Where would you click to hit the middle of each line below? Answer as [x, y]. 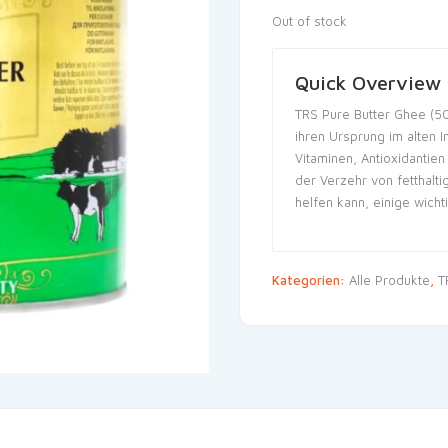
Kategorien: [310, 280]
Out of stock [309, 21]
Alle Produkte [389, 280]
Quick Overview [368, 82]
